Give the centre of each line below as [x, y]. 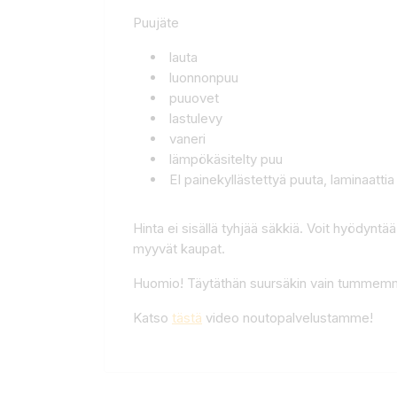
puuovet [194, 97]
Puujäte [156, 22]
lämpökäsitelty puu [226, 159]
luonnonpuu [204, 77]
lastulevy [196, 118]
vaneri [187, 138]
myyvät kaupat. [179, 248]
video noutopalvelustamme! [288, 317]
